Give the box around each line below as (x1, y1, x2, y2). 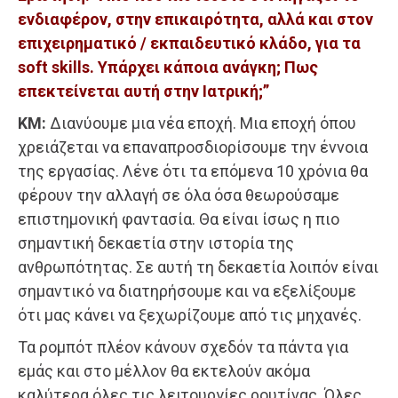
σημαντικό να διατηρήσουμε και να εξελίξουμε (18, 281, 356, 300)
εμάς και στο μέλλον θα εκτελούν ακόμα (18, 361, 310, 380)
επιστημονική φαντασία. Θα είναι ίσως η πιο (18, 209, 339, 228)
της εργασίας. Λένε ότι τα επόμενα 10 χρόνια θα (18, 161, 368, 180)
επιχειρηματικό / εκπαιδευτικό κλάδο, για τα (18, 33, 361, 52)
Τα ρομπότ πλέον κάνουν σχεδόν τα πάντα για (18, 337, 348, 356)
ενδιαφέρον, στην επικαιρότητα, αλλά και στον (18, 9, 373, 28)
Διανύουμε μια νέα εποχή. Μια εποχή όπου (46, 113, 356, 132)
